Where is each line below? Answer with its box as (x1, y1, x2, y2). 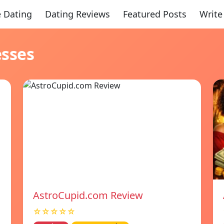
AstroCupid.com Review (33, 188, 143, 202)
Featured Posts (122, 8, 186, 20)
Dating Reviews (44, 8, 110, 20)
